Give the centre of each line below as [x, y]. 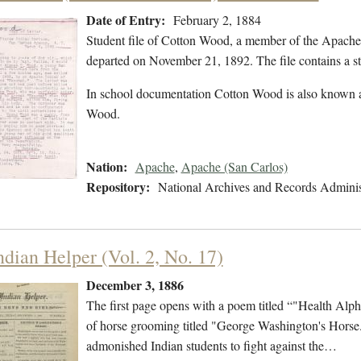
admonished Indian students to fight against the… [211, 346]
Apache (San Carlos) [234, 167]
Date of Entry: [125, 20]
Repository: [118, 187]
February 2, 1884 [217, 20]
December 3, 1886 [135, 285]
